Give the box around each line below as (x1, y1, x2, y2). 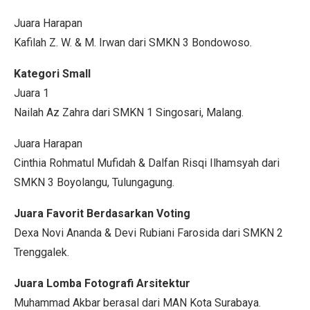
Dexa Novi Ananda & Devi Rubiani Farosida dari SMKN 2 (14, 226, 283, 239)
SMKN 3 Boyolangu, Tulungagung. (14, 175, 174, 189)
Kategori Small (14, 66, 91, 80)
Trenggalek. (14, 245, 69, 259)
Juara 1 (14, 86, 49, 100)
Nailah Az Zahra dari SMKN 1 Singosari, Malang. (14, 105, 244, 119)
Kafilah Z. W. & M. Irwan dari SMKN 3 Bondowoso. (14, 35, 252, 49)
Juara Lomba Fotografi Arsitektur (14, 276, 190, 290)
